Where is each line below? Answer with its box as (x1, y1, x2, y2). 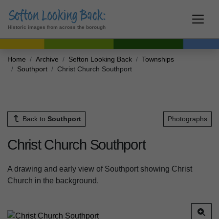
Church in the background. (7, 176, 101, 185)
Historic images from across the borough (8, 24, 106, 30)
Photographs (168, 114, 207, 123)
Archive (36, 55, 59, 63)
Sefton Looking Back (68, 55, 132, 63)
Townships (142, 55, 174, 63)
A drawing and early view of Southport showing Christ (7, 165, 192, 174)
